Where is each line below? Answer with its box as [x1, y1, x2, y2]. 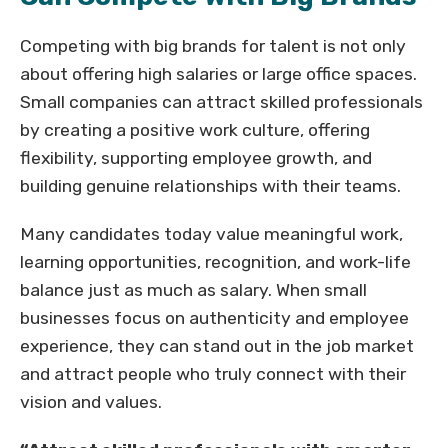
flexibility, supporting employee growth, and [20, 147, 372, 168]
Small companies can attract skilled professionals [20, 91, 423, 112]
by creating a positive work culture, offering [20, 119, 370, 140]
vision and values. [20, 391, 162, 412]
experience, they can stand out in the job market [20, 335, 414, 356]
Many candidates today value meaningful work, [20, 223, 403, 244]
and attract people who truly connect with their [20, 363, 406, 384]
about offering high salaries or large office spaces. [20, 63, 417, 84]
